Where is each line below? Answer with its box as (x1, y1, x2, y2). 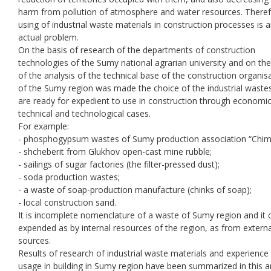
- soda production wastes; (18, 171, 120, 183)
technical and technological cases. (18, 107, 151, 119)
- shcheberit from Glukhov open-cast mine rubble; (18, 145, 212, 157)
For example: (18, 120, 69, 132)
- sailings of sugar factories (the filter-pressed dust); (18, 158, 220, 170)
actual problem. (18, 31, 79, 43)
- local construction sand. (18, 196, 116, 208)
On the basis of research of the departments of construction (18, 44, 255, 56)
